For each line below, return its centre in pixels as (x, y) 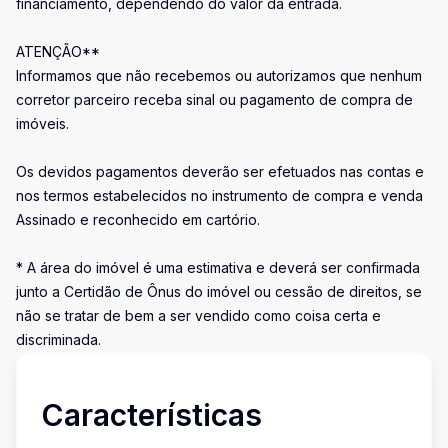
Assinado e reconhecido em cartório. (138, 219)
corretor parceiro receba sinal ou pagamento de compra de (214, 99)
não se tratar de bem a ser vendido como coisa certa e (198, 315)
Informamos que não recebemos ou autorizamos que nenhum (219, 75)
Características (151, 415)
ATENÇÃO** (58, 51)
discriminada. (58, 339)
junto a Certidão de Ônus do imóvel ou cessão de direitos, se (219, 291)
